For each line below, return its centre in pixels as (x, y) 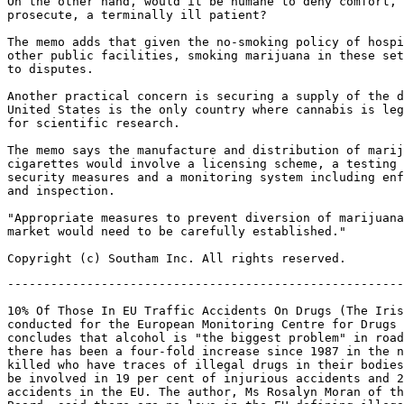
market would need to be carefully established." (177, 231)
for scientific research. (94, 123)
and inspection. (61, 191)
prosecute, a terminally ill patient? (137, 15)
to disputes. (50, 69)
